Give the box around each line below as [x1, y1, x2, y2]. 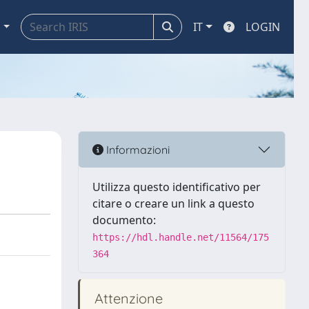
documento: [92, 212, 156, 228]
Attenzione [91, 290, 163, 307]
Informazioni [103, 142, 170, 157]
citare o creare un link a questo [92, 196, 255, 211]
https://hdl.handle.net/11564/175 [92, 232, 269, 243]
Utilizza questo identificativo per [92, 179, 261, 195]
